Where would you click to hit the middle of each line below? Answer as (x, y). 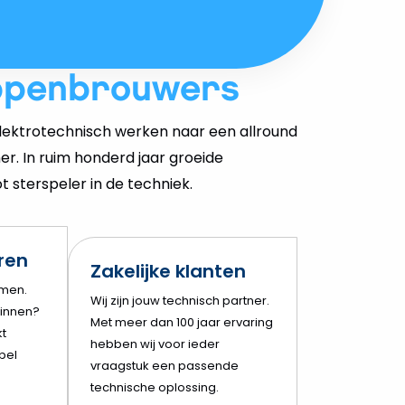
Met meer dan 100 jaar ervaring (182, 323)
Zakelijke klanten (168, 272)
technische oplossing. (155, 388)
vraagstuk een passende (165, 366)
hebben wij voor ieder (155, 344)
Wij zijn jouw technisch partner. (180, 301)
